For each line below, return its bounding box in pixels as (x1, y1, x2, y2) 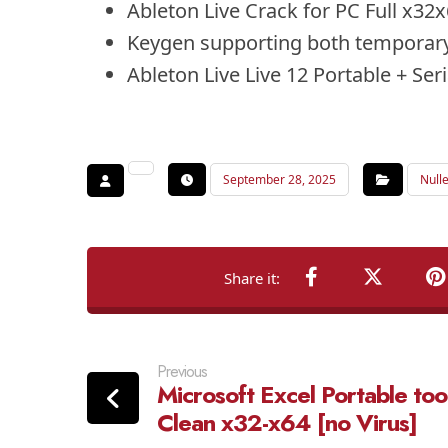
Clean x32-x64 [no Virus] (157, 405, 417, 440)
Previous (157, 360, 207, 383)
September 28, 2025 (223, 171, 336, 188)
